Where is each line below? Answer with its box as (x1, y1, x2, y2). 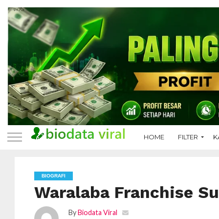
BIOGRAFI (42, 173, 66, 178)
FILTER (178, 133, 198, 141)
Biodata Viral (78, 208, 118, 217)
